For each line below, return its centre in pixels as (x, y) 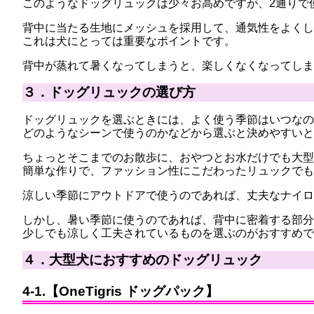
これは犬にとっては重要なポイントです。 (129, 41)
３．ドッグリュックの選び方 (109, 92)
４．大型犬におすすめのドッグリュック (142, 260)
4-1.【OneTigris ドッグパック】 (121, 292)
